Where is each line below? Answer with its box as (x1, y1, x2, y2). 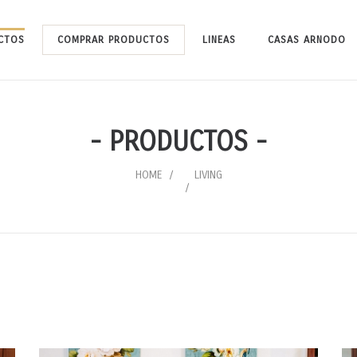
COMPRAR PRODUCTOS (57, 33, 170, 46)
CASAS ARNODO (268, 33, 346, 46)
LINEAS (202, 33, 236, 46)
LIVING (194, 168, 222, 182)
